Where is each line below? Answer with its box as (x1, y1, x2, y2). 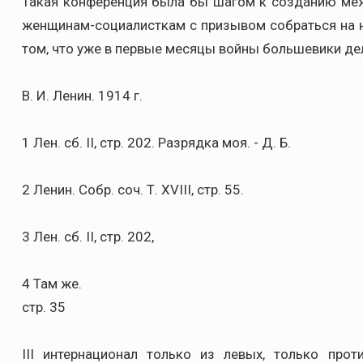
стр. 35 (22, 299, 66, 315)
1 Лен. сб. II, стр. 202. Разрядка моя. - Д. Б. (22, 135, 291, 151)
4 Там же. (22, 275, 82, 292)
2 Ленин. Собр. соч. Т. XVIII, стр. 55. (22, 181, 244, 198)
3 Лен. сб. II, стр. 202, (22, 228, 154, 245)
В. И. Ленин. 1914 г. (22, 88, 143, 104)
